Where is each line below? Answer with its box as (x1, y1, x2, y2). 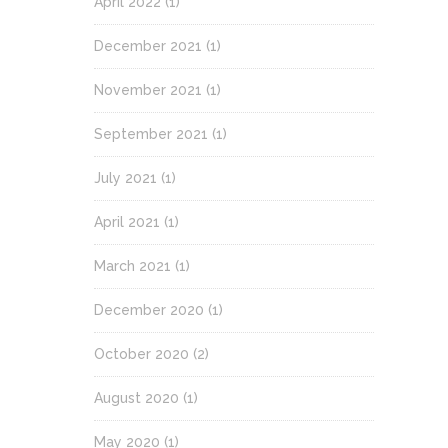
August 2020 (94, 389, 179, 406)
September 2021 (94, 125, 208, 142)
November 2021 (94, 81, 202, 98)
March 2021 (94, 257, 171, 274)
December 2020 (94, 301, 204, 318)
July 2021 (94, 169, 157, 186)
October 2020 (94, 345, 189, 362)
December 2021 (94, 37, 202, 54)
